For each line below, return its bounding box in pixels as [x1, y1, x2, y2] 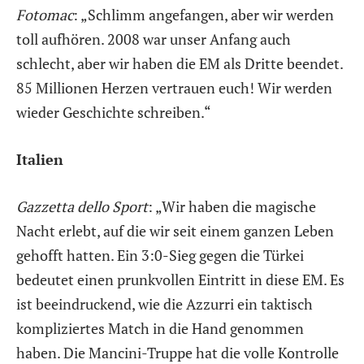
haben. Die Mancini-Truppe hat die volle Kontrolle [16, 342, 339, 362]
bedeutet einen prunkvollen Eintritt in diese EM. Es [16, 269, 344, 289]
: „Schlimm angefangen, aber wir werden [73, 5, 334, 25]
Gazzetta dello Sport [16, 196, 148, 216]
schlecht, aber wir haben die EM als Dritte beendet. [16, 54, 343, 74]
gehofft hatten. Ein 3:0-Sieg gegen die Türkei [16, 245, 304, 265]
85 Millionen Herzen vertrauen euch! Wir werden [16, 78, 332, 98]
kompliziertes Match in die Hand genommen [16, 318, 304, 338]
